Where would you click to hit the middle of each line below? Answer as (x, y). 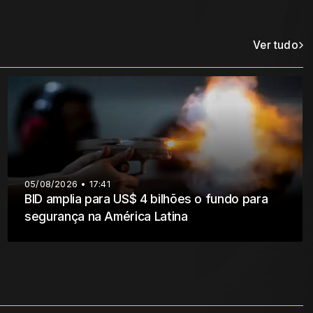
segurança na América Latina (106, 217)
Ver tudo (276, 45)
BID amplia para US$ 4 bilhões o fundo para (146, 199)
